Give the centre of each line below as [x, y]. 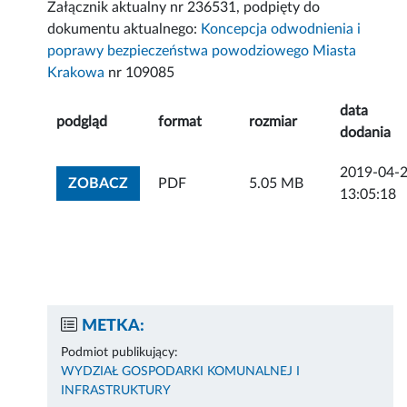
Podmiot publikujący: [120, 353]
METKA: [114, 327]
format [180, 122]
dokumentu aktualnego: [124, 30]
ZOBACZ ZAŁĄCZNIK [200, 183]
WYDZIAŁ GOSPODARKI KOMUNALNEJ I [181, 372]
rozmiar [273, 122]
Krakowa [76, 73]
